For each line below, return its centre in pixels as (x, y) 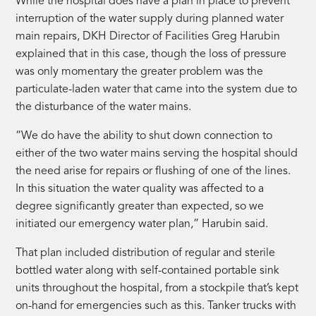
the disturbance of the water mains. (104, 107)
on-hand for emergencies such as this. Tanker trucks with (156, 306)
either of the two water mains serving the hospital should (157, 153)
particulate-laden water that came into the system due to (157, 89)
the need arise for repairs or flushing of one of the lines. (153, 171)
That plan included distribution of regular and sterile (146, 253)
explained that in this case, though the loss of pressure (151, 54)
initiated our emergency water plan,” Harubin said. (144, 224)
